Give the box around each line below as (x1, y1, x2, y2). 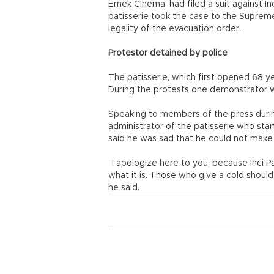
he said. (108, 183, 139, 192)
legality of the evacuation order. (108, 24, 241, 33)
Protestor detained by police (108, 49, 228, 57)
